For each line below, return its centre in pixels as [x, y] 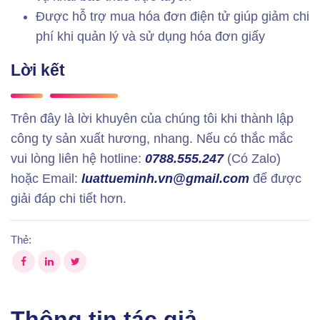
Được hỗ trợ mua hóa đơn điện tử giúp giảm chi [172, 17]
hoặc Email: [46, 179]
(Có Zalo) [252, 159]
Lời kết [38, 70]
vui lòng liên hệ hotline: [78, 159]
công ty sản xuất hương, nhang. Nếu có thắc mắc [152, 139]
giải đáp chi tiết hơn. [69, 199]
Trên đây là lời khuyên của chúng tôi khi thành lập [152, 119]
